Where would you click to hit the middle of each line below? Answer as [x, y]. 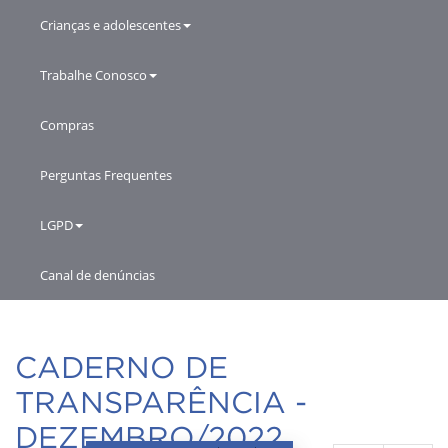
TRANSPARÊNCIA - [161, 401]
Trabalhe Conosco [93, 74]
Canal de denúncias [97, 274]
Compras [67, 124]
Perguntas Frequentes [106, 174]
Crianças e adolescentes [110, 24]
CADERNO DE [121, 366]
